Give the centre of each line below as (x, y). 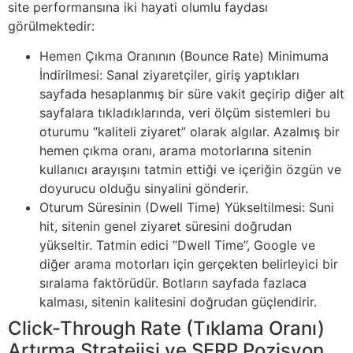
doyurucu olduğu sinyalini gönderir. (144, 189)
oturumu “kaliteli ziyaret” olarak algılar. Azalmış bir (190, 132)
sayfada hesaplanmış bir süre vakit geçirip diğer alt (192, 94)
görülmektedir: (51, 26)
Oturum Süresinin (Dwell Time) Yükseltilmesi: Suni (187, 208)
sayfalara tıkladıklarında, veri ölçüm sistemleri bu (185, 113)
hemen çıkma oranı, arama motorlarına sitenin (175, 151)
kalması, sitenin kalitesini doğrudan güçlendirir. (178, 302)
